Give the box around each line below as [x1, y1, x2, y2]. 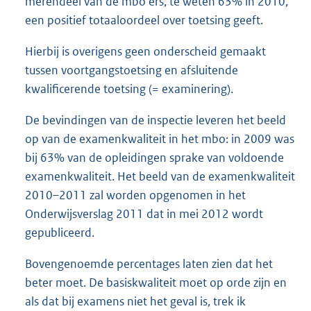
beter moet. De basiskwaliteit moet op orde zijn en [25, 274, 287, 290]
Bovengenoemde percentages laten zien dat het [25, 255, 273, 271]
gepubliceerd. [25, 224, 94, 240]
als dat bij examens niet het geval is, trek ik [25, 293, 246, 309]
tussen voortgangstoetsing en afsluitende [25, 62, 238, 78]
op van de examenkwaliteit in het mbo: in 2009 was [25, 131, 294, 146]
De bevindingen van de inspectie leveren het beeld [25, 112, 286, 128]
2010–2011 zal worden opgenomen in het [25, 187, 246, 203]
